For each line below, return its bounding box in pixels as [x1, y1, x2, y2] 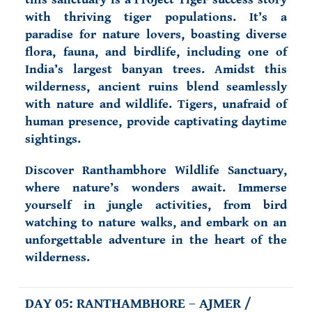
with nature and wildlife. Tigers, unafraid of [25, 97, 287, 111]
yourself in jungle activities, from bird [25, 198, 287, 212]
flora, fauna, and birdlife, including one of [25, 45, 287, 59]
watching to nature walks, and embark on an [25, 215, 287, 230]
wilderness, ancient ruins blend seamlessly [25, 79, 287, 94]
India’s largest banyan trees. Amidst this [25, 62, 287, 77]
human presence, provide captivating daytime [25, 114, 287, 129]
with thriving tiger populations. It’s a [25, 10, 287, 24]
